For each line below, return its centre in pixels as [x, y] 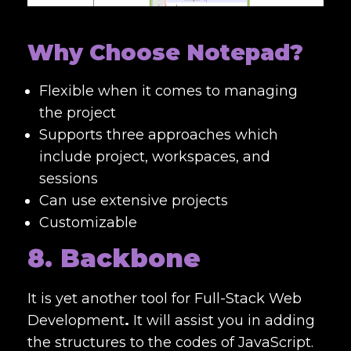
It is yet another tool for [111, 298]
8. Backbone [114, 258]
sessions [69, 178]
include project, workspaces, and [155, 156]
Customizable [88, 222]
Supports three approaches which [159, 134]
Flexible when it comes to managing [168, 90]
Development [76, 320]
